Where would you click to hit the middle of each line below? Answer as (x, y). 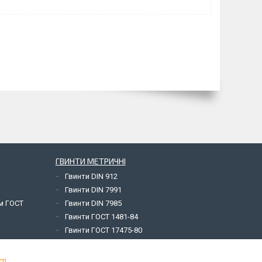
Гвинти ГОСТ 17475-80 (103, 230)
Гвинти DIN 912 (91, 176)
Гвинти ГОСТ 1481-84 (101, 216)
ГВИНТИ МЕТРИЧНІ (90, 161)
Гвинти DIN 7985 (93, 203)
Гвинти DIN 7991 (93, 189)
